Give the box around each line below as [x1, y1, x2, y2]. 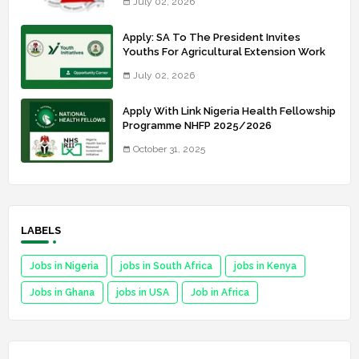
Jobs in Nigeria [30, 260, 99, 272]
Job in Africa [191, 287, 249, 299]
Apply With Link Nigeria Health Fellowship [123, 105, 336, 118]
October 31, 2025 [133, 143, 205, 155]
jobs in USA [116, 287, 169, 299]
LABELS [21, 224, 61, 237]
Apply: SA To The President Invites [123, 31, 301, 44]
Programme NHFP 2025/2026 [123, 119, 272, 132]
